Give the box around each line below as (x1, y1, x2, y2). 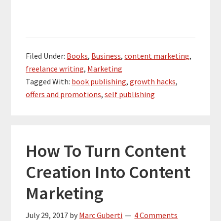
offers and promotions (26, 89, 102, 100)
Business (91, 51, 121, 61)
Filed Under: (26, 51, 67, 61)
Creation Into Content (26, 161, 191, 184)
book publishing (72, 76, 127, 87)
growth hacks (130, 76, 176, 87)
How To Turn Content (26, 140, 186, 162)
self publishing (105, 89, 155, 100)
